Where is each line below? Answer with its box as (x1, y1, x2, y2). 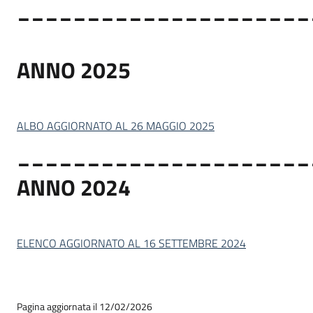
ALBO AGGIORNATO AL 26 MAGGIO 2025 (17, 117, 214, 134)
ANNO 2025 (17, 53, 131, 87)
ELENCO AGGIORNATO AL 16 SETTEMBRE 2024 (17, 235, 246, 252)
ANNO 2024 (17, 170, 131, 204)
